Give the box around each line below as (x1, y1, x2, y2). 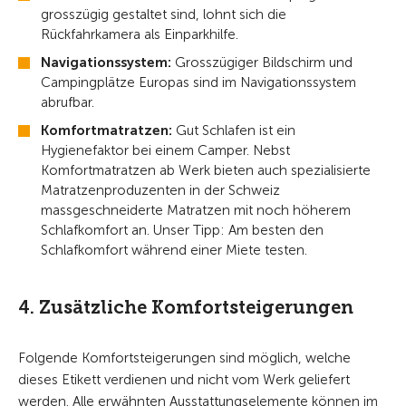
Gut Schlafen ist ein (172, 122, 295, 140)
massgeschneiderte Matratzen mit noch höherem (41, 202, 351, 219)
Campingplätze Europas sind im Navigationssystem (41, 74, 356, 92)
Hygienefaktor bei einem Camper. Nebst (41, 142, 290, 159)
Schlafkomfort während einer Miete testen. (41, 242, 307, 259)
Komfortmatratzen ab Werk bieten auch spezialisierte (41, 162, 371, 179)
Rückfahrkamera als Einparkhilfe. (41, 26, 238, 43)
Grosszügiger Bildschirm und (171, 54, 353, 72)
